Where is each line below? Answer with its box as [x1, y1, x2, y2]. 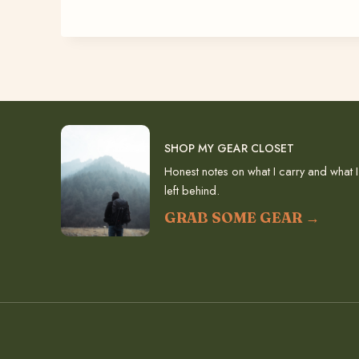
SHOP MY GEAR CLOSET [163, 139, 294, 156]
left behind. [163, 181, 220, 199]
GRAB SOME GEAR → [163, 208, 320, 227]
